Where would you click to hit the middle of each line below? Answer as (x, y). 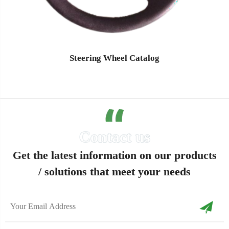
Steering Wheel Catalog (114, 58)
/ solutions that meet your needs (114, 172)
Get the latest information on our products (114, 155)
